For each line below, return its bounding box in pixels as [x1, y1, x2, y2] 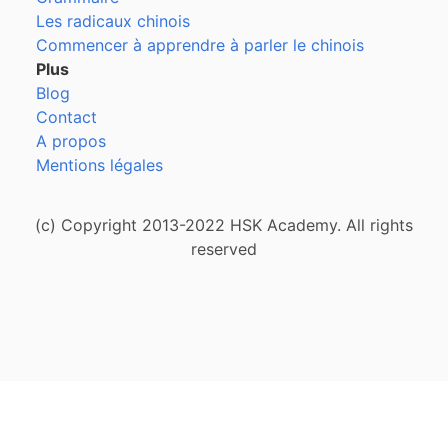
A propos [36, 131, 106, 151]
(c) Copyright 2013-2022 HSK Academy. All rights [35, 215, 413, 235]
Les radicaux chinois [36, 11, 190, 31]
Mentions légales [36, 155, 163, 175]
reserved [191, 239, 257, 259]
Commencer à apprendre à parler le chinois [36, 35, 364, 55]
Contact [36, 107, 97, 127]
